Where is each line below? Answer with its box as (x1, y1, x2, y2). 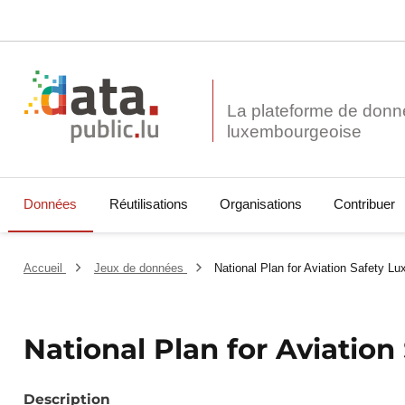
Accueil (24, 261, 67, 276)
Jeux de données (93, 261, 187, 276)
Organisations (219, 196, 302, 212)
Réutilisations (108, 196, 188, 212)
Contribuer (333, 196, 395, 212)
